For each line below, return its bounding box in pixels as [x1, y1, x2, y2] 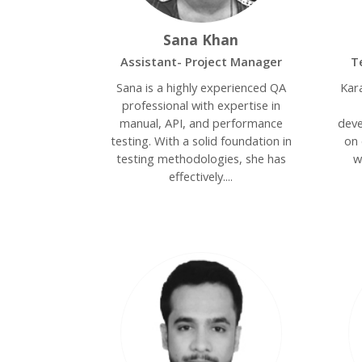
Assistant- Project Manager [120, 53, 282, 69]
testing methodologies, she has [116, 150, 286, 166]
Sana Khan [163, 30, 239, 49]
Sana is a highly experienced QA [116, 79, 286, 95]
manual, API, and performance [119, 115, 283, 131]
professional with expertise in [121, 97, 280, 113]
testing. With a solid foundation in [110, 133, 292, 149]
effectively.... [169, 168, 234, 184]
